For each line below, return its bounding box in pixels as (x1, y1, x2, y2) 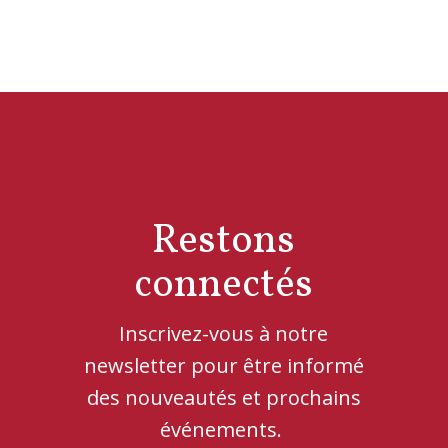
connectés (134, 258, 314, 315)
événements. (160, 416, 288, 444)
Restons (152, 214, 296, 271)
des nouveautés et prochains (86, 384, 361, 412)
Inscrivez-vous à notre (119, 320, 329, 348)
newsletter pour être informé (83, 352, 364, 380)
